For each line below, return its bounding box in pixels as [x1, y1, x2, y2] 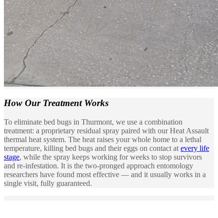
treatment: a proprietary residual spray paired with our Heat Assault [4, 126, 209, 135]
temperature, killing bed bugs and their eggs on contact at [4, 144, 181, 152]
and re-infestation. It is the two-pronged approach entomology [4, 161, 193, 170]
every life [181, 144, 209, 152]
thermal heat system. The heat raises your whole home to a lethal [4, 135, 201, 144]
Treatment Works [43, 97, 109, 108]
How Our [4, 97, 43, 108]
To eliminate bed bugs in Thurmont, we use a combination [4, 117, 182, 126]
